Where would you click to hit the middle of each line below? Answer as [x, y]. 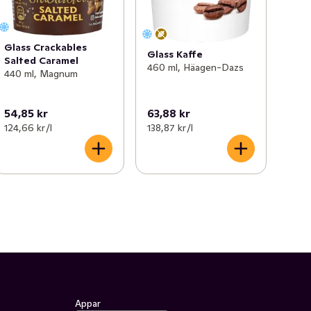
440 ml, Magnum [41, 73]
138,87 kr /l [170, 127]
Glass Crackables [46, 47]
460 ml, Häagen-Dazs [195, 68]
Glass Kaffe [175, 54]
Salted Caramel [42, 60]
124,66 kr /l [28, 127]
